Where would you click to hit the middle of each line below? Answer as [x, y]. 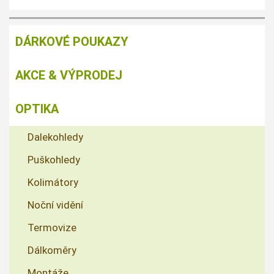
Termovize [52, 228]
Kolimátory [53, 183]
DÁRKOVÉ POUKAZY [72, 42]
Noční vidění [55, 205]
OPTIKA [37, 109]
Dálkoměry [52, 250]
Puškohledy [54, 160]
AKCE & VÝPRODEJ [69, 76]
